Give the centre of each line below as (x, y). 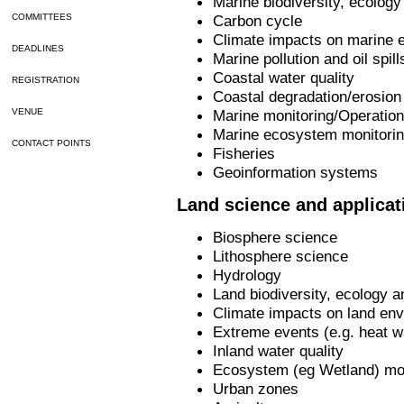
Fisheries (244, 153)
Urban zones (256, 388)
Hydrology (247, 275)
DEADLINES (37, 48)
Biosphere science (277, 237)
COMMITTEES (41, 17)
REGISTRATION (44, 80)
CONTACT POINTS (50, 143)
